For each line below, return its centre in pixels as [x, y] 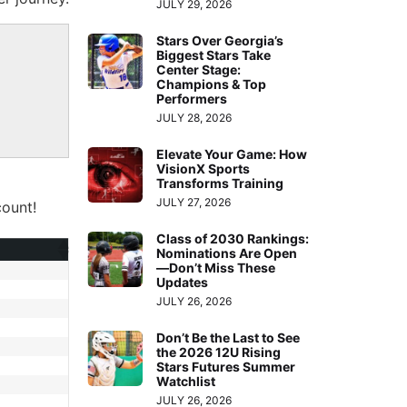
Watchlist [186, 381]
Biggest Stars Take [214, 55]
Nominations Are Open [227, 253]
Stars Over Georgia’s [220, 40]
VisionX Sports [203, 168]
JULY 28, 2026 [194, 117]
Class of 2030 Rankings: [233, 238]
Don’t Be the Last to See [228, 337]
